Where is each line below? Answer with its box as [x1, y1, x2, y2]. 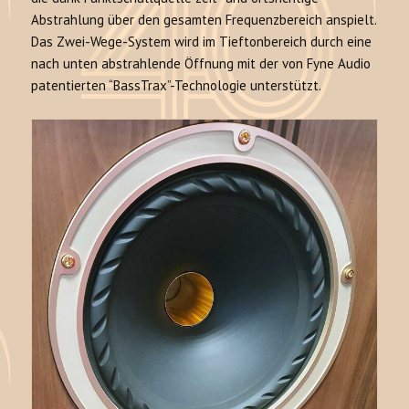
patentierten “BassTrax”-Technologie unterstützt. [31, 76, 322, 94]
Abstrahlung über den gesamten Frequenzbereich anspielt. [31, 10, 377, 28]
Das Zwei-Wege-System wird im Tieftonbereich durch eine [31, 32, 372, 50]
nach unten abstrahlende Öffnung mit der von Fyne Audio [31, 54, 372, 72]
